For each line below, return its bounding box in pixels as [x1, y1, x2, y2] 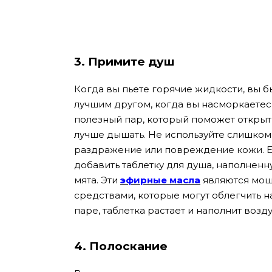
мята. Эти [74, 174, 120, 186]
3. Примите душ [74, 55, 174, 69]
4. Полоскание [74, 239, 168, 253]
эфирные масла [120, 174, 200, 186]
